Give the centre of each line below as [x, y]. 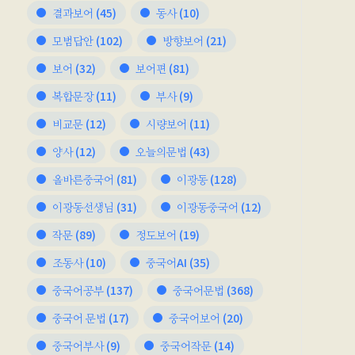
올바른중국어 [83, 179]
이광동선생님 [83, 207]
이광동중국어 [207, 207]
